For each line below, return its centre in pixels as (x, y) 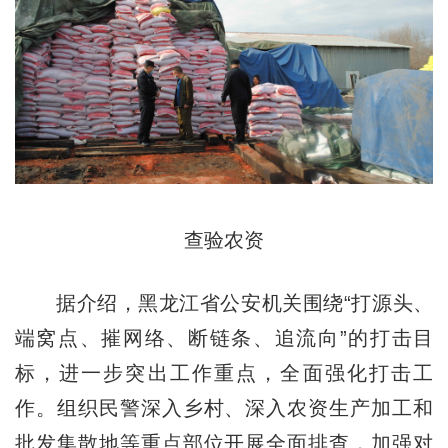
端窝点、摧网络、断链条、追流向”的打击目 (224, 337)
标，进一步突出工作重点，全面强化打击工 (224, 372)
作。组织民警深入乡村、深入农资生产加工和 (224, 407)
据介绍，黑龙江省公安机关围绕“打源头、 (224, 302)
